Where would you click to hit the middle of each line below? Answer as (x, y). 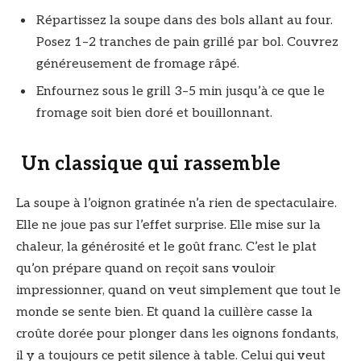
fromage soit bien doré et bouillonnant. (158, 113)
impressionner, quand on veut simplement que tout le (178, 291)
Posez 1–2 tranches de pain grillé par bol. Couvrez (187, 42)
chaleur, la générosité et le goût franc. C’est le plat (166, 247)
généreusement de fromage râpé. (141, 64)
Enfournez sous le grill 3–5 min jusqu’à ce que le (180, 91)
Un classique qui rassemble (148, 164)
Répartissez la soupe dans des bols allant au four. (185, 20)
